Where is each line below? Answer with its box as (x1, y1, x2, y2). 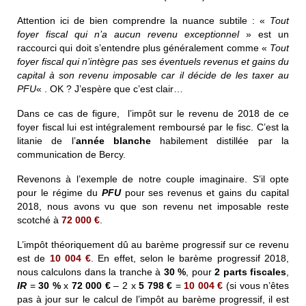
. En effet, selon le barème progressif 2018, (91, 252, 290, 264)
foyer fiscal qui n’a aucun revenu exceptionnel (17, 28, 239, 40)
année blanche (75, 135, 151, 146)
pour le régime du (17, 186, 102, 198)
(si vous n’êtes (225, 279, 290, 291)
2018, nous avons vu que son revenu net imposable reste (17, 200, 289, 212)
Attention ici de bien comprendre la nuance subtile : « (17, 14, 270, 26)
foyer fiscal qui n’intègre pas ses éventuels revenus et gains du (17, 55, 289, 67)
